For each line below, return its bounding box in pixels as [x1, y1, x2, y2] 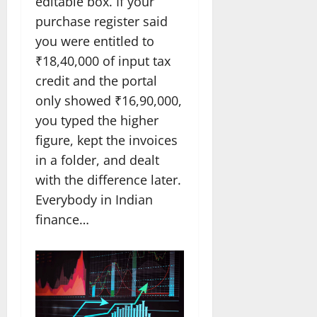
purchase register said [35, 13, 168, 30]
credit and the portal [35, 72, 157, 90]
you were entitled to [35, 33, 154, 50]
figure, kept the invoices [35, 132, 178, 149]
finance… [35, 211, 89, 229]
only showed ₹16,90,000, [35, 92, 182, 110]
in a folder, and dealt [35, 151, 159, 169]
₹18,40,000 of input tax [35, 52, 171, 70]
